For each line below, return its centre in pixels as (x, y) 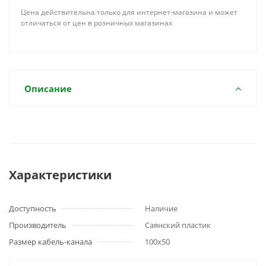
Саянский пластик (178, 225)
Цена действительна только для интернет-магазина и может (129, 12)
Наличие (161, 208)
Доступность (33, 208)
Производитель (38, 225)
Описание (48, 88)
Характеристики (60, 175)
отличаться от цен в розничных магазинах (96, 23)
